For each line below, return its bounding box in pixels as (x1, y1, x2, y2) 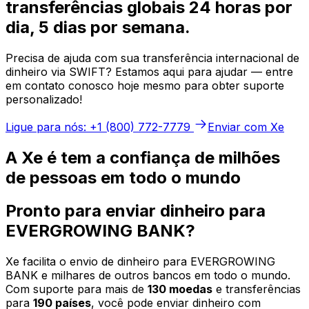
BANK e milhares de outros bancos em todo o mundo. (6, 268, 290, 283)
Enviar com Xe (208, 119, 284, 134)
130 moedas (148, 282, 212, 297)
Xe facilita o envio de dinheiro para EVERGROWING (6, 255, 275, 269)
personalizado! (6, 92, 82, 106)
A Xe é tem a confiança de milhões (6, 147, 280, 168)
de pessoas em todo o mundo (6, 167, 241, 188)
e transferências (212, 282, 301, 297)
